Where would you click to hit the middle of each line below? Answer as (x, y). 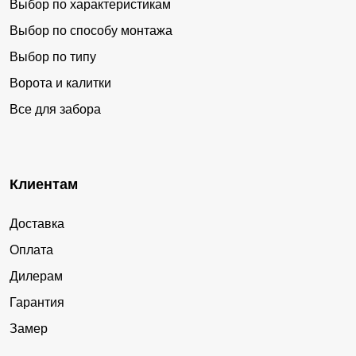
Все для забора (55, 110)
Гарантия (37, 303)
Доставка (37, 224)
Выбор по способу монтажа (91, 31)
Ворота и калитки (60, 83)
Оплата (31, 250)
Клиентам (44, 185)
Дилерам (36, 277)
